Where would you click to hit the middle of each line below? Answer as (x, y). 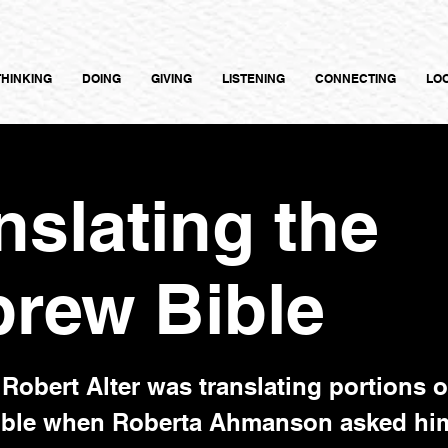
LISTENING (253, 78)
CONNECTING (355, 78)
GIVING (171, 78)
